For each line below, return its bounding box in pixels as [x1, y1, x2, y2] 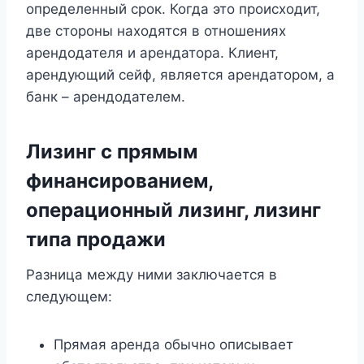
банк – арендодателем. [26, 89, 185, 106]
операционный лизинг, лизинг [26, 198, 321, 223]
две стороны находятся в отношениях [26, 23, 286, 40]
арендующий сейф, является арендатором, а [26, 67, 335, 84]
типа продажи [26, 227, 166, 252]
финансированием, [26, 169, 213, 193]
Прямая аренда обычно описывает [54, 336, 293, 353]
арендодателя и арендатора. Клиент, [26, 45, 279, 62]
